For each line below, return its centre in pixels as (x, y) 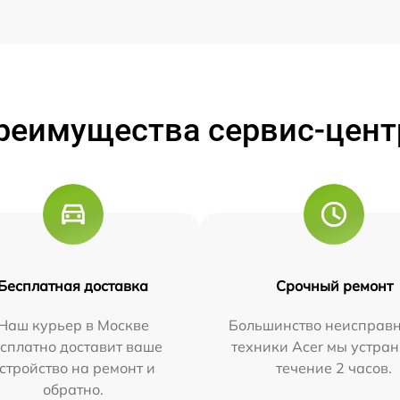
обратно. (73, 389)
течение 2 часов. (334, 368)
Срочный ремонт (334, 286)
